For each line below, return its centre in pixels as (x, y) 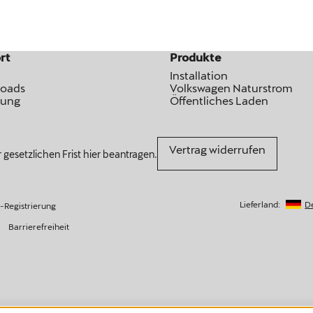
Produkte (196, 57)
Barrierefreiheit (38, 226)
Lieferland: (260, 204)
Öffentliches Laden (219, 100)
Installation (199, 75)
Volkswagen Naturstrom (232, 88)
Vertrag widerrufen (217, 149)
